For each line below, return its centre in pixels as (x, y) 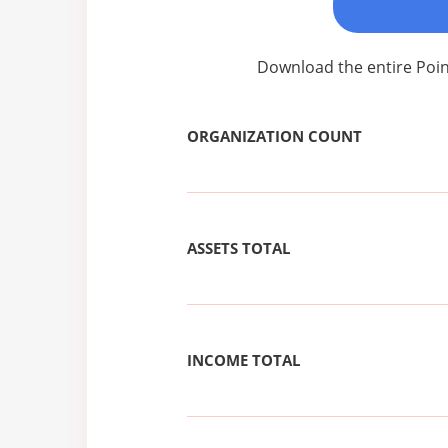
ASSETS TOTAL (238, 248)
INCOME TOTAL (243, 360)
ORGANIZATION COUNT (274, 136)
